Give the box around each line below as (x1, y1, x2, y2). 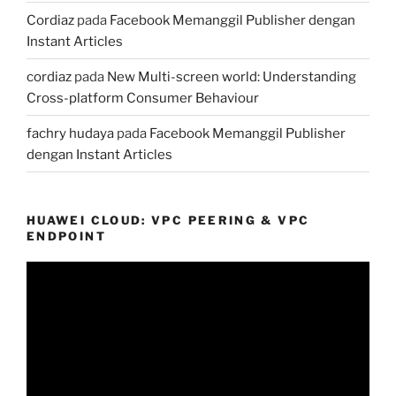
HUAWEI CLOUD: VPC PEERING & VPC (27, 213, 310, 228)
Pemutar (26, 263, 80, 279)
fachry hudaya (27, 125, 114, 141)
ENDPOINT (27, 229, 106, 244)
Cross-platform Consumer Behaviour (27, 89, 259, 106)
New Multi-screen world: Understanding (107, 68, 356, 85)
